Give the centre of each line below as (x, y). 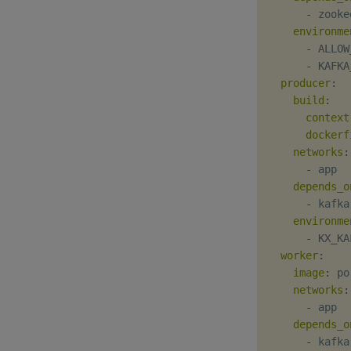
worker (299, 255)
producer (306, 83)
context (327, 117)
